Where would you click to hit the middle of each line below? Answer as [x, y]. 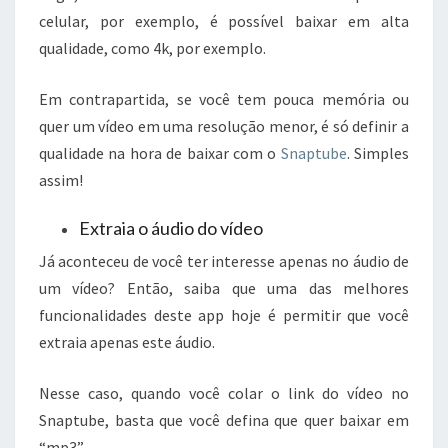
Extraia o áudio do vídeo [171, 228]
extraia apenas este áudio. [127, 342]
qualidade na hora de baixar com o [160, 153]
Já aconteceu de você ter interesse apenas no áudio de [224, 261]
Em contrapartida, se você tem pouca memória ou [224, 99]
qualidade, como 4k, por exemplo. [152, 48]
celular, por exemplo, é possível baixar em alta [224, 21]
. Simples [377, 153]
